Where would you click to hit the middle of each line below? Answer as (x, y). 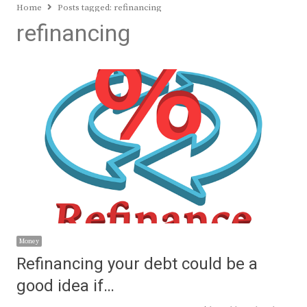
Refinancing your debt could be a (137, 265)
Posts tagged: (86, 8)
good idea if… (65, 286)
